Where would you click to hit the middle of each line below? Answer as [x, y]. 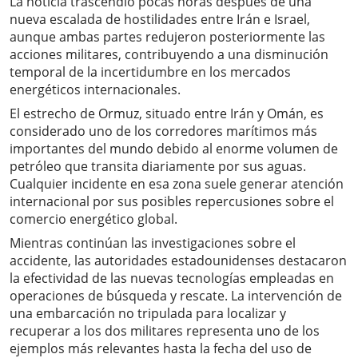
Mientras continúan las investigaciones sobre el [153, 243]
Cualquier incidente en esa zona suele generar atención [177, 184]
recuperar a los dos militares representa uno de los [165, 331]
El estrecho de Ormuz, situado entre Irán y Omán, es [167, 114]
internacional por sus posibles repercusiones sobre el [172, 202]
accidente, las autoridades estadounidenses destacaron [178, 261]
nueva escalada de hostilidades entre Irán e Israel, [160, 20]
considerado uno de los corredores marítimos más [163, 131]
